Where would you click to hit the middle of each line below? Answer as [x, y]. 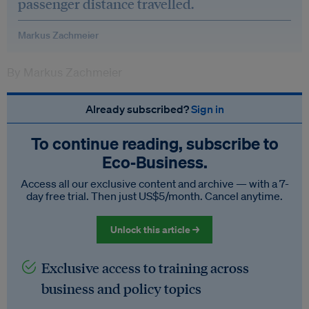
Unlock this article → [154, 229]
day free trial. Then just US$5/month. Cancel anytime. [154, 196]
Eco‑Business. [154, 162]
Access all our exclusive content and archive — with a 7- [154, 183]
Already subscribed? [138, 109]
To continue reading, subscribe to [154, 143]
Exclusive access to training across [145, 268]
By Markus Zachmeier [64, 72]
